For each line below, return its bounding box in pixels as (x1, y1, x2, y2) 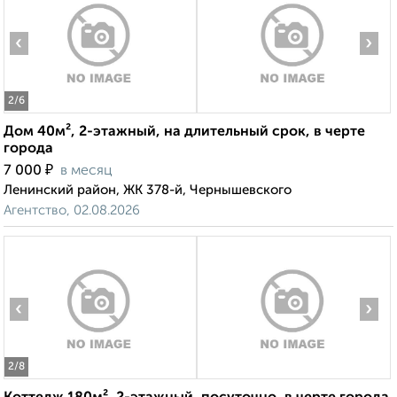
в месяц (60, 164, 113, 179)
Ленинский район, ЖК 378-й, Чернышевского (4, 183, 292, 198)
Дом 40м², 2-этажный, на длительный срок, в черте (4, 125, 365, 140)
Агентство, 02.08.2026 (4, 204, 140, 218)
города (4, 142, 53, 157)
